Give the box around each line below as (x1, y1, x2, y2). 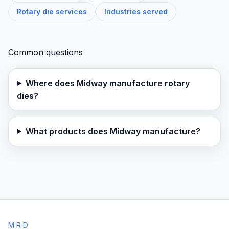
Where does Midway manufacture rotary (25, 78, 190, 88)
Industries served (104, 7, 168, 16)
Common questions (8, 47, 83, 57)
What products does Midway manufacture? (25, 126, 200, 136)
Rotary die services (17, 7, 87, 16)
